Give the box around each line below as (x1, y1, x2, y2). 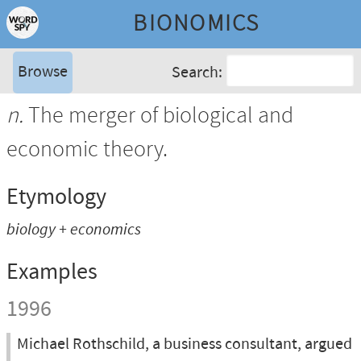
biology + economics (6, 219, 141, 239)
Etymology (6, 182, 106, 213)
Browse (18, 61, 68, 83)
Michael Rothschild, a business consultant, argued (17, 334, 352, 355)
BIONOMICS (133, 8, 260, 40)
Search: (172, 61, 222, 84)
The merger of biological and (23, 102, 293, 131)
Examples (6, 257, 98, 288)
